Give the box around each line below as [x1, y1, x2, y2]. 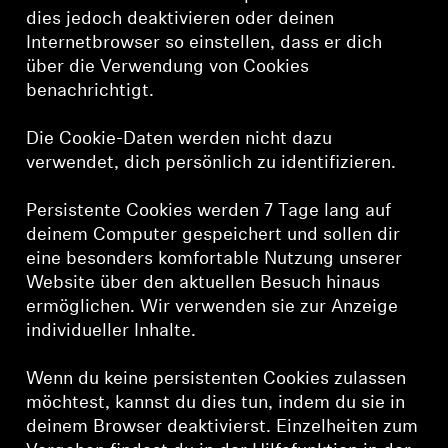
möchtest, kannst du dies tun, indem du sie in [26, 394, 406, 413]
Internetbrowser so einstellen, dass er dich [26, 34, 383, 53]
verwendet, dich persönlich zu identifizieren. [26, 154, 397, 173]
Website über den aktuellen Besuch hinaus [26, 274, 381, 293]
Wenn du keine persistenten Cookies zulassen [26, 370, 407, 389]
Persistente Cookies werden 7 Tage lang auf [26, 202, 392, 221]
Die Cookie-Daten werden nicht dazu [26, 130, 333, 149]
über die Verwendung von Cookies [26, 58, 310, 77]
